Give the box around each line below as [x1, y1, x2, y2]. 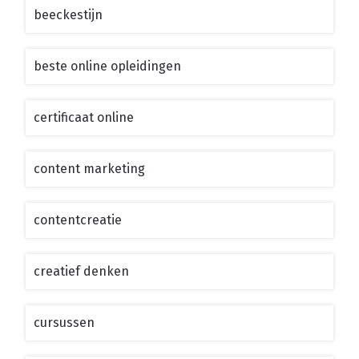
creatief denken [34, 263, 129, 279]
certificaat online [34, 109, 134, 125]
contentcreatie [34, 212, 122, 228]
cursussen [34, 314, 95, 330]
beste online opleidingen [34, 58, 181, 74]
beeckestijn [34, 6, 103, 22]
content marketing [34, 160, 145, 176]
